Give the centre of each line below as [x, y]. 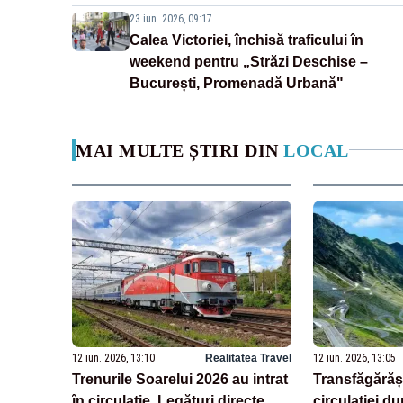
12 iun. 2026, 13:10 [113, 358]
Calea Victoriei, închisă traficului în [246, 40]
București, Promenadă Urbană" [237, 83]
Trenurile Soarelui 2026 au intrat [180, 379]
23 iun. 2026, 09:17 [171, 18]
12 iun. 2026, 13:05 [354, 358]
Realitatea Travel [248, 358]
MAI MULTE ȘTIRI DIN [179, 150]
